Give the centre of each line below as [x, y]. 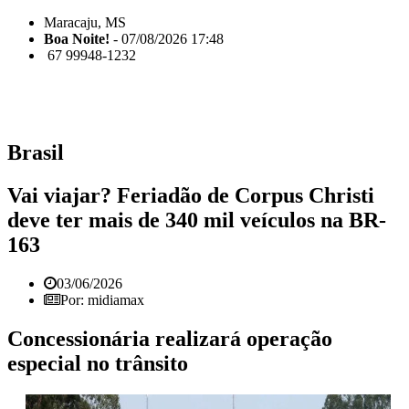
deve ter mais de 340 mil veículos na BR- [197, 220]
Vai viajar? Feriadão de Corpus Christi [191, 195]
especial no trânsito [98, 363]
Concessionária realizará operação [170, 338]
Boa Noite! [77, 39]
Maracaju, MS [85, 22]
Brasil [36, 152]
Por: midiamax [102, 299]
